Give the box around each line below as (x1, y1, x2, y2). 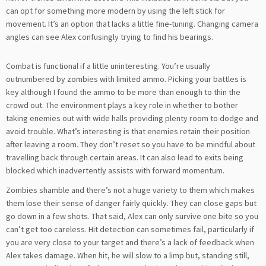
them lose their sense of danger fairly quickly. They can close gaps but (6, 198, 256, 209)
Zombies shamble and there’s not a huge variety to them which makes (6, 185, 255, 196)
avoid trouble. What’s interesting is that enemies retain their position (6, 126, 250, 137)
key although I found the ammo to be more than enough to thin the (6, 87, 240, 98)
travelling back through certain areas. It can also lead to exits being (6, 152, 243, 163)
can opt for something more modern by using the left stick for (6, 5, 225, 16)
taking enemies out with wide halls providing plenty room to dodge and (6, 113, 258, 124)
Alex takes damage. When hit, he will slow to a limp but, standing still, (6, 250, 249, 261)
